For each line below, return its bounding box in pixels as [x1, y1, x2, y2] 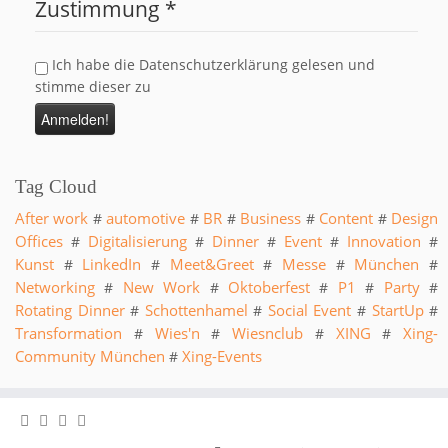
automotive [106, 208, 186, 228]
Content [319, 208, 374, 228]
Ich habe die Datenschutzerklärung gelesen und [48, 55, 375, 74]
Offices [15, 231, 63, 251]
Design [391, 208, 439, 228]
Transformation [15, 323, 122, 343]
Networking [15, 277, 95, 297]
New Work [122, 277, 201, 297]
